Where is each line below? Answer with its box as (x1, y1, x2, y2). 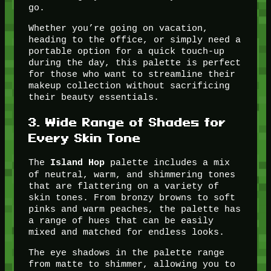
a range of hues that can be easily (28, 215, 214, 226)
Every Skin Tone (28, 130, 141, 145)
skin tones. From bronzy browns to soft (28, 192, 235, 203)
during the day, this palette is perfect (28, 57, 241, 68)
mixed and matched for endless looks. (28, 227, 224, 238)
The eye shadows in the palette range (28, 247, 224, 258)
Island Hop (50, 158, 105, 169)
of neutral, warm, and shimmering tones (28, 169, 235, 180)
